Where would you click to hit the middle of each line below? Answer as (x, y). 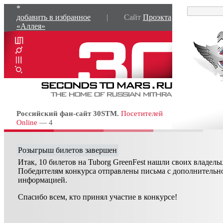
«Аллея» (31, 26)
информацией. (43, 180)
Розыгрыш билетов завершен (67, 150)
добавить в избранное (54, 17)
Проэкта (157, 17)
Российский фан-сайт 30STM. (68, 113)
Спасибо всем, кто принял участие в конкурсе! (98, 197)
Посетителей (142, 113)
